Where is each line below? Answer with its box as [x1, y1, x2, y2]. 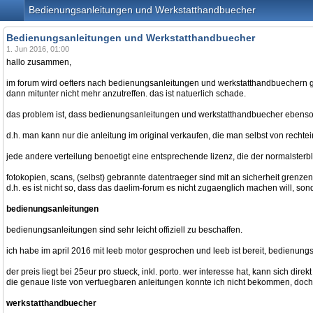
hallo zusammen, [6, 57, 71, 67]
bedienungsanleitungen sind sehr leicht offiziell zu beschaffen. [6, 225, 242, 235]
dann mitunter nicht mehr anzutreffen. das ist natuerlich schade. [6, 89, 246, 99]
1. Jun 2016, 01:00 [6, 45, 69, 53]
